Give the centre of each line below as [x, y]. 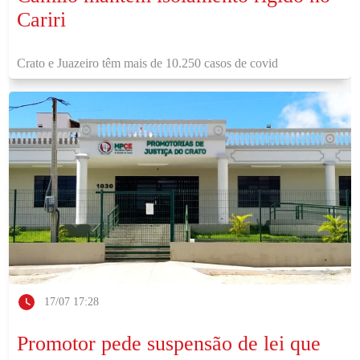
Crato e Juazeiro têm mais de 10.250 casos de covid [148, 63]
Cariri [42, 20]
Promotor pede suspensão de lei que [169, 344]
